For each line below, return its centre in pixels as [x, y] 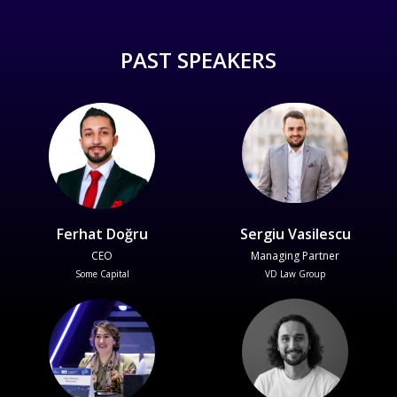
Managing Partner [295, 256]
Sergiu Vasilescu [295, 234]
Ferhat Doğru [102, 234]
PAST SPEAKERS [198, 60]
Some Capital [102, 274]
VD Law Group [295, 274]
